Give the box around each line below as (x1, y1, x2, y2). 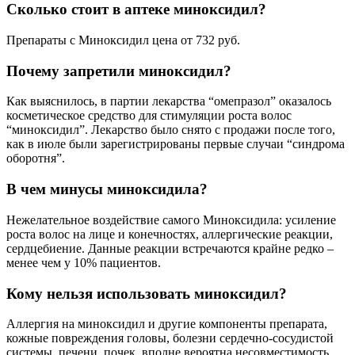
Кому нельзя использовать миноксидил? (6, 284, 287, 302)
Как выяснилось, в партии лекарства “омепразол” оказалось (6, 94, 331, 109)
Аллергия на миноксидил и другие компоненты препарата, (6, 317, 327, 331)
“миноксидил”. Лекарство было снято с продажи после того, (6, 123, 335, 137)
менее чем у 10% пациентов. (6, 255, 161, 269)
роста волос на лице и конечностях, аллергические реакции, (6, 227, 333, 241)
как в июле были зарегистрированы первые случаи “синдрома (6, 137, 345, 151)
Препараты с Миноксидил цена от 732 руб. (6, 33, 240, 48)
